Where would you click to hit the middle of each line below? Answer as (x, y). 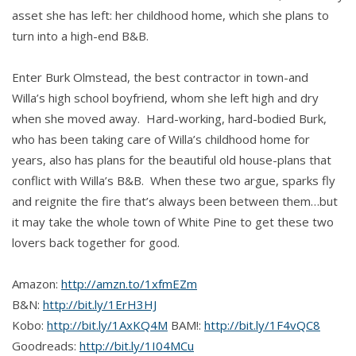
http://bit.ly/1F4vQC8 (262, 325)
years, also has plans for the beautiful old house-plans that (172, 160)
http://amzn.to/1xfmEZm (129, 284)
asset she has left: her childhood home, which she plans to (170, 15)
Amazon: (37, 284)
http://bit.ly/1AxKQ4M (107, 325)
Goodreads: (46, 346)
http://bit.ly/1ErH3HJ (100, 305)
